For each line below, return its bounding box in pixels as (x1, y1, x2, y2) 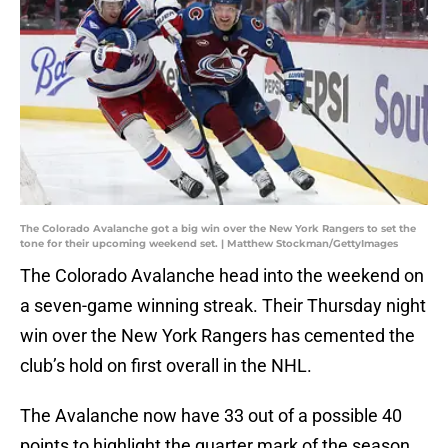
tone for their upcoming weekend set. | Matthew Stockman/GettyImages (20, 237, 398, 251)
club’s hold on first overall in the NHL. (20, 355, 312, 377)
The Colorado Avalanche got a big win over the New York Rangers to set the (20, 222, 416, 236)
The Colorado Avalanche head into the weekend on (20, 265, 424, 287)
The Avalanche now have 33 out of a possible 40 (20, 405, 402, 427)
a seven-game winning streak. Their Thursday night (20, 295, 426, 317)
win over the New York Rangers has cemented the (20, 325, 415, 347)
